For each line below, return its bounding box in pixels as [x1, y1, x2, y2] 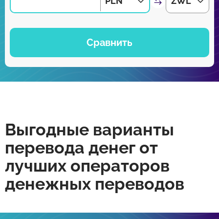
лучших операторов [5, 156, 170, 175]
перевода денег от [5, 138, 158, 157]
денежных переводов [5, 174, 184, 194]
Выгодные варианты [5, 120, 174, 139]
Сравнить [87, 37, 132, 48]
